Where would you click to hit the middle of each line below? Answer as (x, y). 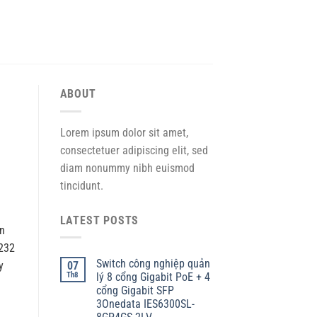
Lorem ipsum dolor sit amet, (124, 132)
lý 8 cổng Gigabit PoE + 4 (153, 277)
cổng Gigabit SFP (135, 291)
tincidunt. (81, 185)
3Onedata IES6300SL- (145, 304)
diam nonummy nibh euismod (127, 168)
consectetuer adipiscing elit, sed (134, 150)
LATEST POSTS (99, 220)
